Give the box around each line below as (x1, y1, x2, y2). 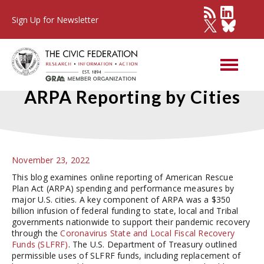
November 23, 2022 (12, 154, 90, 166)
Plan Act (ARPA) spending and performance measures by (12, 183, 235, 194)
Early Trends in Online (37, 65, 227, 86)
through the (12, 227, 61, 239)
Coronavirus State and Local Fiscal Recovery (60, 227, 235, 239)
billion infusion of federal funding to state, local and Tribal (12, 205, 239, 216)
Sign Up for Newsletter (12, 14, 98, 25)
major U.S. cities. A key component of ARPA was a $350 (12, 194, 231, 205)
